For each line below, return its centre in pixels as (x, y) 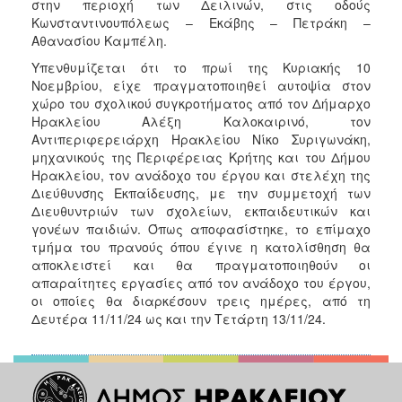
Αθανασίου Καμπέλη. (99, 40)
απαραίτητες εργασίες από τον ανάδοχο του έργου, (201, 282)
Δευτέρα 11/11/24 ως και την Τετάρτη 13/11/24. (179, 318)
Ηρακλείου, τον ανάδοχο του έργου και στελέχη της (201, 175)
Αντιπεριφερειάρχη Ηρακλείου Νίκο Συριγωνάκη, (201, 139)
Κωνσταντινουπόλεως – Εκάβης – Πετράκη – (201, 22)
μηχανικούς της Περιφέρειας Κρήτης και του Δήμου (201, 157)
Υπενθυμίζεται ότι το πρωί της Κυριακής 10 (201, 67)
